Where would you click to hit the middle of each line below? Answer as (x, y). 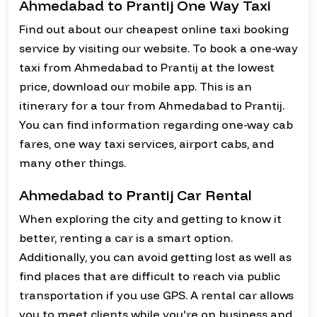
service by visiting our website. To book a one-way (158, 48)
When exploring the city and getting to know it (150, 219)
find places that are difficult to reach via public (150, 276)
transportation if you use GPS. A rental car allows (156, 295)
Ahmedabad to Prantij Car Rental (136, 195)
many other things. (73, 163)
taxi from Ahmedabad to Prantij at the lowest (147, 68)
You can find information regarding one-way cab (156, 125)
